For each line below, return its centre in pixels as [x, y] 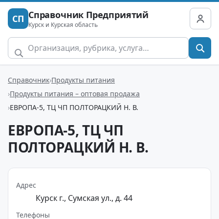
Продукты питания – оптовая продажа [75, 93]
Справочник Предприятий [89, 14]
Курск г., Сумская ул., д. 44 [84, 198]
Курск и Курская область [63, 24]
